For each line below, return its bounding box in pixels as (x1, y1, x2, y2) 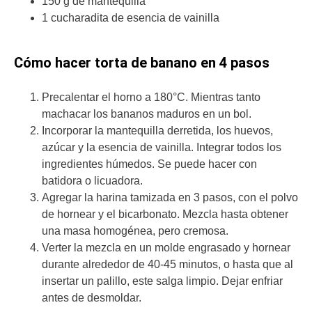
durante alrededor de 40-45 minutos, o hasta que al (42, 258, 293, 270)
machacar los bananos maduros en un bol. (42, 107, 251, 120)
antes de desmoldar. (42, 291, 141, 304)
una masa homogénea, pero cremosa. (42, 224, 231, 237)
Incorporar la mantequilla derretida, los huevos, (42, 124, 273, 136)
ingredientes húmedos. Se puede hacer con (42, 157, 257, 170)
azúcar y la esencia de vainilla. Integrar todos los (42, 141, 281, 153)
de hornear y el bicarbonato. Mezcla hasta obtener (42, 208, 288, 220)
